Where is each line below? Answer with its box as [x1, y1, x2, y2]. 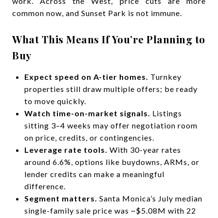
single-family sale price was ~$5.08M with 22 [24, 206, 196, 215]
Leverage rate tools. [24, 145, 108, 154]
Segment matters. [24, 194, 97, 203]
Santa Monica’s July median [97, 194, 202, 203]
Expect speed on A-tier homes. [24, 72, 148, 81]
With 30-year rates [107, 145, 181, 154]
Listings [150, 109, 182, 118]
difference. [24, 182, 66, 191]
